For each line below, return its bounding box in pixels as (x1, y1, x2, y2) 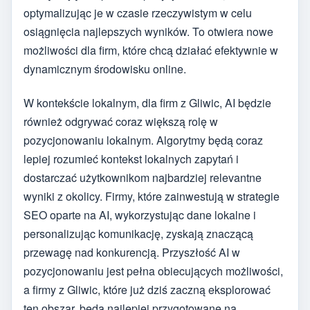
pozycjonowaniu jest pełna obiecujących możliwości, (24, 262, 283, 279)
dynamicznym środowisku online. (24, 61, 186, 77)
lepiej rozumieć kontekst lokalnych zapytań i (24, 150, 239, 167)
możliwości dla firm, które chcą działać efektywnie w (24, 42, 278, 59)
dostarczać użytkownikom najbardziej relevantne (24, 169, 262, 185)
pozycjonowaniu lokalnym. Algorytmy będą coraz (24, 131, 263, 148)
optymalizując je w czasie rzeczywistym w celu (24, 5, 252, 21)
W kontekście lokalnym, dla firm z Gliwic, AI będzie (24, 94, 271, 111)
